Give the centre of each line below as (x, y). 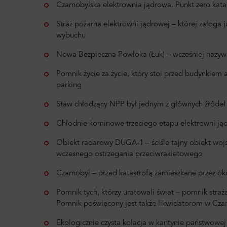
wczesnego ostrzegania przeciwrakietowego (129, 154)
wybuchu (71, 35)
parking (69, 85)
